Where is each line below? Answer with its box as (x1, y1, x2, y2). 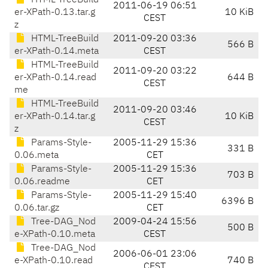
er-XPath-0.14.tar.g (14, 112, 95, 122)
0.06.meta (14, 151, 59, 161)
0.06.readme (14, 177, 70, 187)
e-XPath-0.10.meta (14, 230, 95, 240)
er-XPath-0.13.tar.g (14, 8, 95, 18)
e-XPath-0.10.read (14, 256, 93, 266)
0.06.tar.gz (14, 203, 59, 214)
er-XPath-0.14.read (14, 73, 96, 83)
